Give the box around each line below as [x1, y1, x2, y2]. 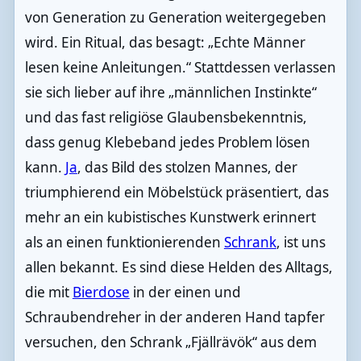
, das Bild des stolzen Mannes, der [77, 157, 297, 176]
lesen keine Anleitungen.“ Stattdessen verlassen [24, 57, 336, 77]
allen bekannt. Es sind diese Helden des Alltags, [24, 257, 333, 276]
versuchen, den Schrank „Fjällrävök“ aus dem [24, 332, 317, 351]
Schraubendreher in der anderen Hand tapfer [24, 307, 325, 326]
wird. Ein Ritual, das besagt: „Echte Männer [24, 32, 305, 52]
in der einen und [129, 282, 241, 301]
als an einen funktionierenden [24, 232, 224, 251]
